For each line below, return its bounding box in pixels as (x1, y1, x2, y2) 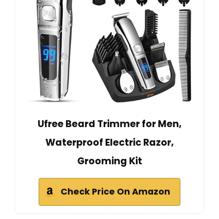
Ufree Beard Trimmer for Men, (37, 117, 182, 131)
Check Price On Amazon (61, 185, 170, 197)
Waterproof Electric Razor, (45, 135, 174, 149)
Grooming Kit (77, 154, 142, 168)
